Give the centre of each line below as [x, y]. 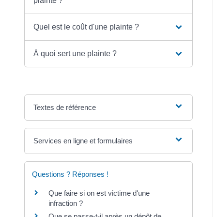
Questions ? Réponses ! [70, 174]
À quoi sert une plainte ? [75, 53]
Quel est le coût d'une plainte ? [86, 27]
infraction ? [66, 203]
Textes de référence [65, 107]
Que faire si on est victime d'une [99, 193]
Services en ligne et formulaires [83, 140]
